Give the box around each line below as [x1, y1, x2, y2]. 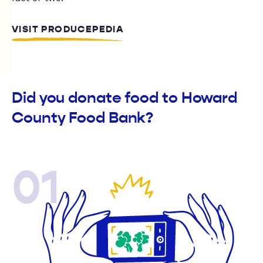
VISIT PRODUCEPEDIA [12, 23, 124, 36]
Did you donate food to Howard [12, 89, 238, 107]
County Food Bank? [12, 109, 154, 127]
